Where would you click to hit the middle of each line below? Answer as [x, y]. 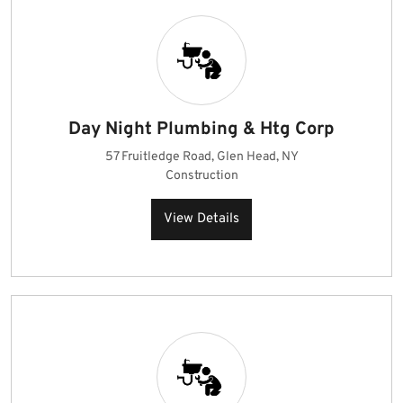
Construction [201, 176]
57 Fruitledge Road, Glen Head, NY [201, 157]
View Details [201, 219]
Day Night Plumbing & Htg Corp [201, 130]
